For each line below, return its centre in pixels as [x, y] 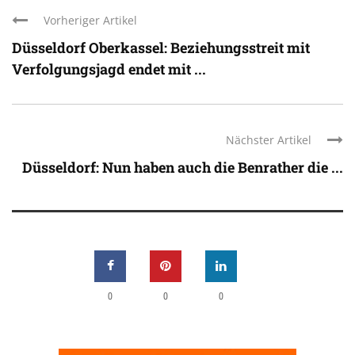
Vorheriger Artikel [90, 20]
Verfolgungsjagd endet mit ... [109, 69]
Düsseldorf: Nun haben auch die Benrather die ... [183, 167]
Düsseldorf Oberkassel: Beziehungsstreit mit [161, 47]
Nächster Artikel [269, 139]
